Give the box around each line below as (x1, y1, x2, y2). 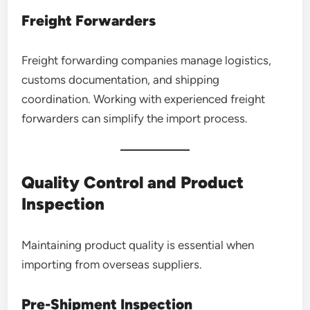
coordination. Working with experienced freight (21, 91, 266, 106)
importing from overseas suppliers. (21, 257, 203, 271)
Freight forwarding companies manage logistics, (21, 53, 272, 67)
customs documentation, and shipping (21, 72, 220, 86)
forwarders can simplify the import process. (21, 111, 248, 125)
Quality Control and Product (21, 172, 244, 192)
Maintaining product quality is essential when (21, 237, 255, 252)
